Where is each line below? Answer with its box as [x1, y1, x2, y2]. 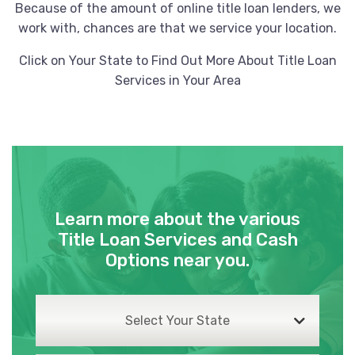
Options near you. [105, 250, 250, 271]
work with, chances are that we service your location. [18, 21, 337, 36]
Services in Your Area [114, 73, 241, 88]
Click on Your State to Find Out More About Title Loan [18, 53, 337, 68]
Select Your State [125, 313, 230, 328]
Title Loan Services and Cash [57, 229, 298, 250]
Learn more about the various [55, 208, 300, 230]
